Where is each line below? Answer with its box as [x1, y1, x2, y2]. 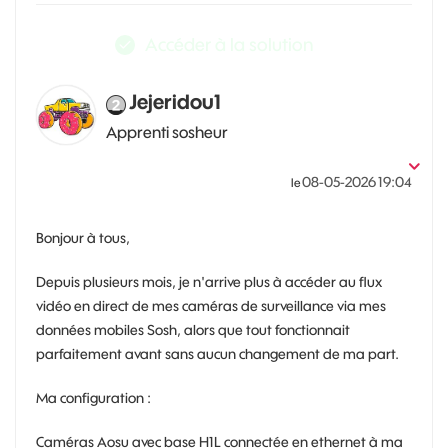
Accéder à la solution [145, 33, 313, 56]
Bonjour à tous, [36, 229, 130, 247]
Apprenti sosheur [106, 122, 228, 142]
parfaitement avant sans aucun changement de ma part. [36, 345, 399, 363]
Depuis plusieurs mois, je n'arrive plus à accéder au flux [36, 273, 382, 291]
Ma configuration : [36, 389, 151, 407]
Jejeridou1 [129, 89, 221, 114]
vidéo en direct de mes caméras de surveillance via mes [36, 297, 386, 315]
